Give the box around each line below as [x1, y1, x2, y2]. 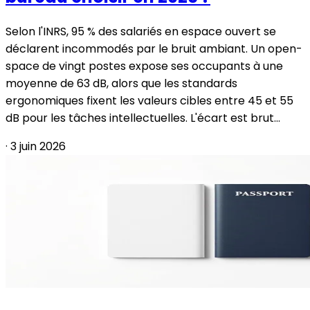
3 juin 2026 [10, 138, 66, 155]
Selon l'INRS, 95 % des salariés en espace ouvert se [6, 24, 276, 40]
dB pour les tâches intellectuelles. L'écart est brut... [6, 110, 280, 127]
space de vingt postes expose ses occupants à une [6, 58, 283, 75]
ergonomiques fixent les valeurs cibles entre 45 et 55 [6, 93, 293, 109]
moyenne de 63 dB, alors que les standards [6, 75, 237, 92]
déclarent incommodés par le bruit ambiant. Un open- [6, 41, 302, 57]
